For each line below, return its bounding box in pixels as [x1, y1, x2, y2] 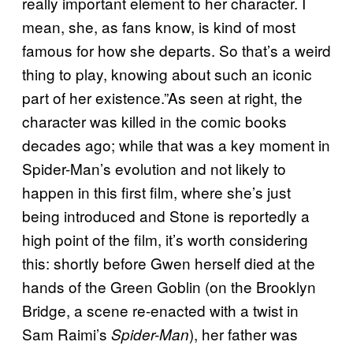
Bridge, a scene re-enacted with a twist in [22, 299, 299, 321]
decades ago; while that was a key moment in [22, 134, 330, 156]
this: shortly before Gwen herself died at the [22, 252, 315, 274]
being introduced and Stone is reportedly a [22, 205, 310, 227]
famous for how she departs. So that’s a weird [22, 39, 331, 61]
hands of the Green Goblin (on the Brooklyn [22, 276, 316, 298]
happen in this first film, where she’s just [22, 181, 291, 203]
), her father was [189, 323, 298, 345]
